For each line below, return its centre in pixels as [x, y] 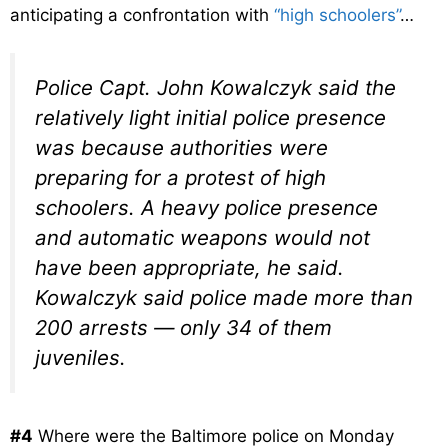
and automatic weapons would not [202, 238]
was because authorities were [181, 148]
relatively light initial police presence [210, 118]
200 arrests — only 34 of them [183, 328]
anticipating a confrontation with [142, 14]
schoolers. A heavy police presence [206, 208]
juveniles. [80, 358]
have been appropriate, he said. [189, 268]
